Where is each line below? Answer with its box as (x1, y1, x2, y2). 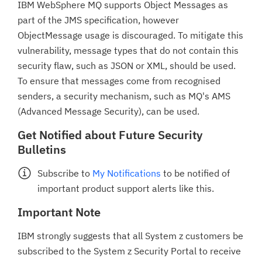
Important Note (18, 204, 101, 220)
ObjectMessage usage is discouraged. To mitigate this (18, 29, 243, 41)
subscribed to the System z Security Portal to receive (18, 245, 241, 257)
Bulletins (18, 142, 66, 157)
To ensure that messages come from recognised (18, 75, 220, 87)
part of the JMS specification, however (18, 14, 179, 26)
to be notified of (160, 167, 230, 179)
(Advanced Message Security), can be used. (18, 105, 199, 117)
